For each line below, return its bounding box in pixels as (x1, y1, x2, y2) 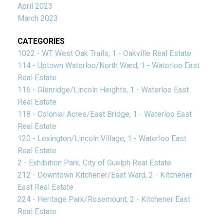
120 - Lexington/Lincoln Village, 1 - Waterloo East (17, 134, 186, 144)
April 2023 (17, 1, 53, 11)
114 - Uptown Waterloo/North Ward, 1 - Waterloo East (17, 61, 200, 71)
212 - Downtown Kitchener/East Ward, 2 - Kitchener (17, 170, 192, 180)
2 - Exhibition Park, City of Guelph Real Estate (17, 158, 171, 168)
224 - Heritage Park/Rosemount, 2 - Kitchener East (17, 195, 190, 204)
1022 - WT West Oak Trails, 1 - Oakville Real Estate (17, 49, 191, 58)
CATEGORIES (17, 36, 65, 46)
